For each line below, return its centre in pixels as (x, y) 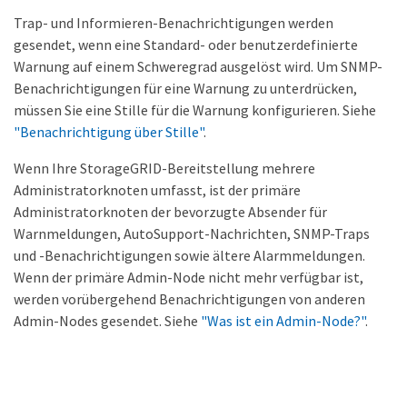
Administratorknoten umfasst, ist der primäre (157, 190)
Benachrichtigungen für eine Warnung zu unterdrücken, (185, 88)
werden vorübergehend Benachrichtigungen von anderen (189, 299)
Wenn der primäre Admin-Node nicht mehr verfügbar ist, (189, 277)
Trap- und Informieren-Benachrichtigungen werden (174, 23)
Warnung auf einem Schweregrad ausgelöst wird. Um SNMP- (198, 66)
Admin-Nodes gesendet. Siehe (107, 321)
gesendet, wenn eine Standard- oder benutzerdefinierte (186, 45)
